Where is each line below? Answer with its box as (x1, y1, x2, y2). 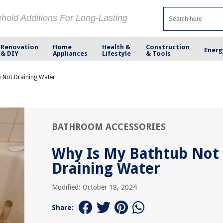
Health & (102, 43, 131, 51)
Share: (52, 204, 74, 212)
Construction (145, 43, 190, 51)
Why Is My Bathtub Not (52, 145, 219, 162)
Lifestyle (102, 49, 131, 57)
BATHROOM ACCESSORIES (52, 121, 166, 132)
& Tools (145, 49, 171, 57)
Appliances (53, 49, 88, 57)
